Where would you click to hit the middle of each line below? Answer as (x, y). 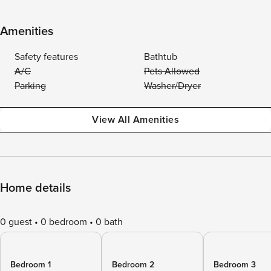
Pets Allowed (172, 71)
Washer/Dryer (172, 86)
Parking (30, 86)
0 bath (109, 222)
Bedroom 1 (31, 265)
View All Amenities (135, 120)
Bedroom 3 (235, 265)
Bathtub (161, 57)
